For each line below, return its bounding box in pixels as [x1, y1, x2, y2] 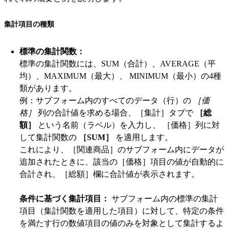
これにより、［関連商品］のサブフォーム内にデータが [19, 145, 224, 154]
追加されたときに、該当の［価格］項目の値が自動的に [19, 157, 224, 167]
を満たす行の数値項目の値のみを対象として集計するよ [19, 219, 224, 228]
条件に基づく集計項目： [19, 194, 111, 203]
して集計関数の [19, 133, 79, 142]
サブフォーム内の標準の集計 [111, 194, 218, 203]
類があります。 [19, 84, 77, 93]
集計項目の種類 [4, 20, 54, 29]
